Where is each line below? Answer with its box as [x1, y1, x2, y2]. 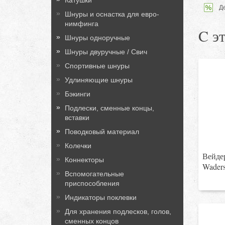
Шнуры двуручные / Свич [65, 48, 147, 56]
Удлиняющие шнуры [65, 76, 133, 84]
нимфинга [65, 20, 98, 28]
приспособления [65, 179, 120, 187]
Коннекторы [65, 156, 104, 164]
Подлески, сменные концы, [65, 104, 154, 112]
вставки [65, 114, 89, 122]
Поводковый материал [65, 128, 139, 136]
